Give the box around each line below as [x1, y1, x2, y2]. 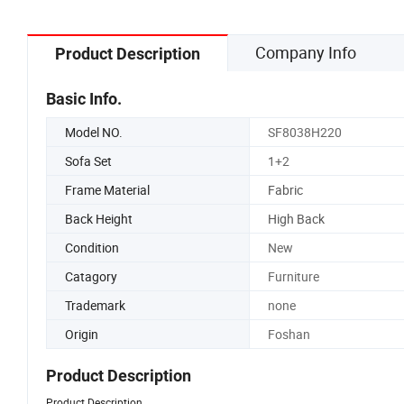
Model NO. [65, 123, 123, 141]
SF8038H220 [267, 123, 342, 141]
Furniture [267, 267, 319, 285]
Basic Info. [46, 88, 122, 108]
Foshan [267, 325, 310, 343]
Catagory [65, 267, 117, 285]
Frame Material [65, 180, 150, 198]
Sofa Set [65, 151, 112, 170]
